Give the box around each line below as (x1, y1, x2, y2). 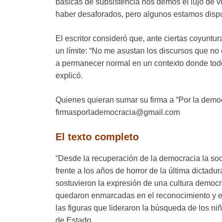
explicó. (55, 71, 83, 80)
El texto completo (55, 131, 139, 143)
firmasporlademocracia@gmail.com (55, 108, 180, 117)
